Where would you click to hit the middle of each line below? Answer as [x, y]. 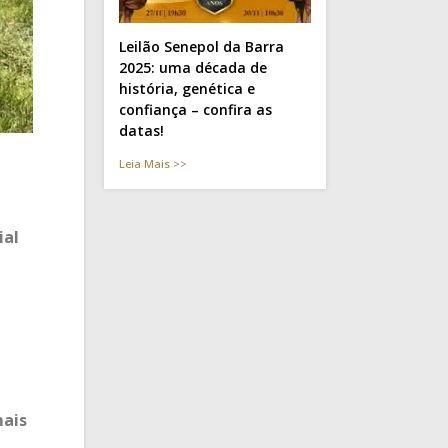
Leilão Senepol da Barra [201, 46]
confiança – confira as [195, 109]
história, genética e [186, 88]
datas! [141, 130]
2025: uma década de [192, 67]
